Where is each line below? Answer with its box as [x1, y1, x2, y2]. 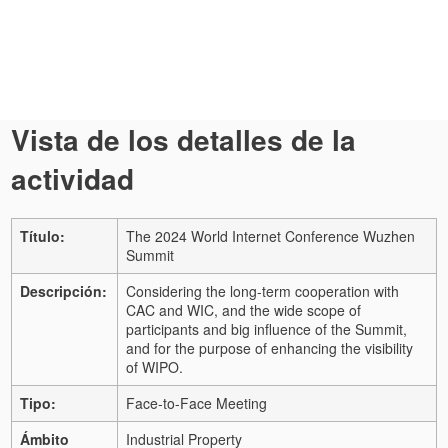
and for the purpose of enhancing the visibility [126, 337, 413, 358]
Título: [20, 225, 65, 246]
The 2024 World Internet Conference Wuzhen [126, 225, 415, 246]
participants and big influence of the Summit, [126, 318, 407, 339]
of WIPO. [126, 356, 183, 377]
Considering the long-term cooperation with [126, 280, 399, 301]
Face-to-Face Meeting [126, 392, 267, 413]
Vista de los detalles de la [11, 119, 356, 160]
